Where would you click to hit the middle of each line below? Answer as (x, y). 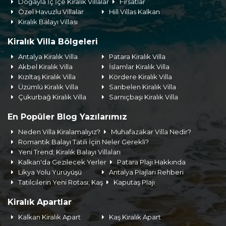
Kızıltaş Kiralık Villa (47, 77)
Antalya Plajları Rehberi (147, 172)
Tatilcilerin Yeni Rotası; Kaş (61, 182)
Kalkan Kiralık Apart (50, 217)
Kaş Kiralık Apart (135, 217)
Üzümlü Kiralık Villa (48, 87)
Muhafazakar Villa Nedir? (151, 132)
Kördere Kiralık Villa (141, 77)
